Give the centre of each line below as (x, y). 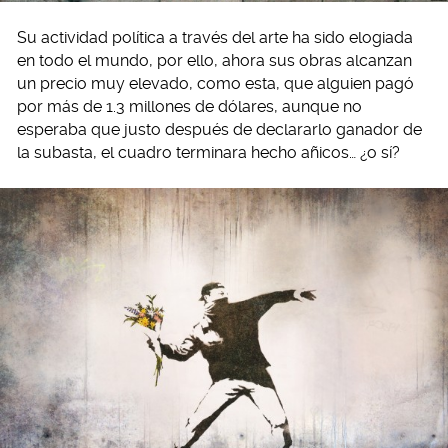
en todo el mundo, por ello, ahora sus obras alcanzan (214, 61)
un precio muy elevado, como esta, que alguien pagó (215, 84)
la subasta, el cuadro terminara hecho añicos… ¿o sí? (208, 153)
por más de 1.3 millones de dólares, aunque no (189, 107)
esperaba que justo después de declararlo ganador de (219, 130)
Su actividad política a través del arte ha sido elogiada (215, 38)
